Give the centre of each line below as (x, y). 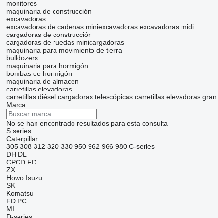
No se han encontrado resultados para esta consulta (87, 123)
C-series (142, 147)
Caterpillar (22, 139)
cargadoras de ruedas (40, 43)
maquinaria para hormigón (47, 66)
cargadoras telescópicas (95, 97)
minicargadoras (100, 43)
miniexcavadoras (111, 27)
